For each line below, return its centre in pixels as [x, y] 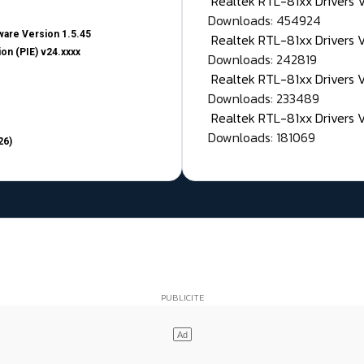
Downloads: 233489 [264, 99]
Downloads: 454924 [264, 21]
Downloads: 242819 [262, 60]
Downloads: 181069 [262, 138]
